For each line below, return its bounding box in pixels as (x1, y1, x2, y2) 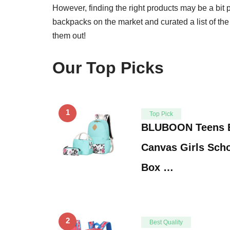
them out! (52, 31, 86, 40)
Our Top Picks (52, 58, 164, 77)
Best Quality (149, 218, 183, 226)
